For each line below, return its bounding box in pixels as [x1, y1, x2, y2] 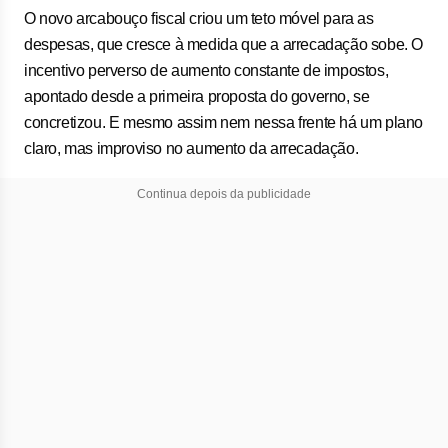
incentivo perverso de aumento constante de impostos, [24, 62, 389, 79]
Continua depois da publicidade [137, 187, 311, 201]
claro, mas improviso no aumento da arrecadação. [24, 140, 359, 157]
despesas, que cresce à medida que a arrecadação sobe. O [24, 36, 424, 53]
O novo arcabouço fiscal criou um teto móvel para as [24, 10, 374, 27]
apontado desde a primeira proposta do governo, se [24, 88, 370, 105]
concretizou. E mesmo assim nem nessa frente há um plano [24, 114, 424, 131]
